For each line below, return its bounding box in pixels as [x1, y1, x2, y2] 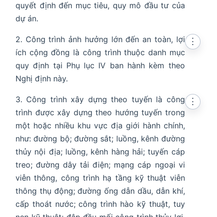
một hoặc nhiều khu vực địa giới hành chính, [15, 121, 185, 131]
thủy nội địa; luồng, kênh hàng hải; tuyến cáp [15, 147, 185, 157]
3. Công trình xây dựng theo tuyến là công [15, 94, 185, 105]
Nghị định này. [15, 74, 68, 84]
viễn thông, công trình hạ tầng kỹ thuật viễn [15, 173, 185, 183]
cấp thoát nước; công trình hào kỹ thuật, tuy [15, 199, 185, 209]
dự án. [15, 14, 38, 24]
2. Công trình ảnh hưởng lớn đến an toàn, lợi [15, 34, 185, 45]
